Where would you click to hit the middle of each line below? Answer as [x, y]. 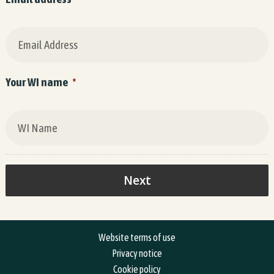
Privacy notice [137, 253]
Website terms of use [137, 237]
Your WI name [36, 82]
